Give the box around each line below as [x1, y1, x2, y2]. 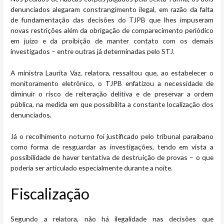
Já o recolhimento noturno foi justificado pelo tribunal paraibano [10, 131, 213, 140]
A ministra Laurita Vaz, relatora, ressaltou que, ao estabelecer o [10, 68, 213, 77]
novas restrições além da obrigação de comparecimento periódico [10, 26, 213, 35]
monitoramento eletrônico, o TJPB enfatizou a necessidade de [10, 79, 213, 88]
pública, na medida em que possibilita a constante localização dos [10, 100, 213, 109]
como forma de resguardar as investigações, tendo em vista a [10, 142, 213, 151]
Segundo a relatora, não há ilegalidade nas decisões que [10, 214, 213, 223]
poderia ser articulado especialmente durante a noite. [10, 163, 176, 172]
